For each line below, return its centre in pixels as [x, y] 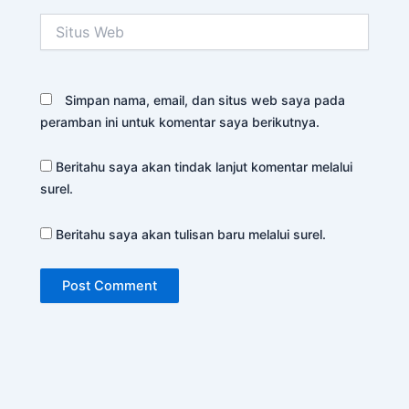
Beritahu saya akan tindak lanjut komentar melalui [204, 167]
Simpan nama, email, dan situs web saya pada [205, 100]
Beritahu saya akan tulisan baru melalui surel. [191, 234]
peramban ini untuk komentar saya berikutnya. [180, 121]
